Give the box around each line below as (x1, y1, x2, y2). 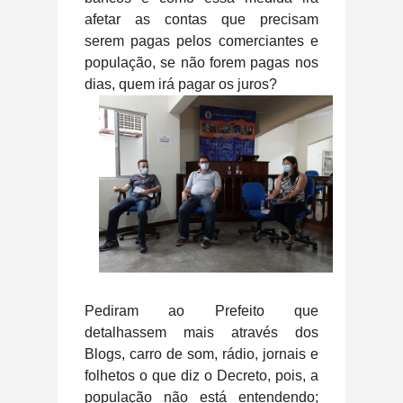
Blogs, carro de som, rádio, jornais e (85, 345, 318, 362)
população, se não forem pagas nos (85, 54, 318, 70)
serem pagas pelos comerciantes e (85, 32, 318, 49)
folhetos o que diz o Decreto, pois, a (85, 367, 318, 383)
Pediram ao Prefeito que (85, 302, 318, 318)
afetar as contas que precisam (85, 11, 318, 27)
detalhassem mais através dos (85, 324, 318, 340)
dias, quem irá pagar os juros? (85, 76, 281, 92)
